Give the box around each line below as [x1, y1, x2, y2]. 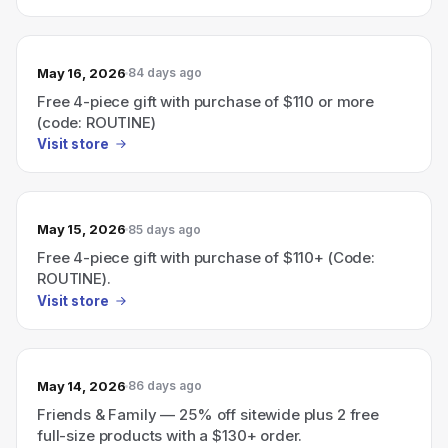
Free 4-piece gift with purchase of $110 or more [37, 91, 374, 111]
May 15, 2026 [37, 221, 126, 237]
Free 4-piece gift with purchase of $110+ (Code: [37, 248, 375, 267]
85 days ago [128, 221, 202, 237]
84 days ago [128, 65, 203, 80]
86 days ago [128, 378, 203, 393]
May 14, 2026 [37, 377, 126, 394]
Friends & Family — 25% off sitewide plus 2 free [37, 404, 379, 424]
